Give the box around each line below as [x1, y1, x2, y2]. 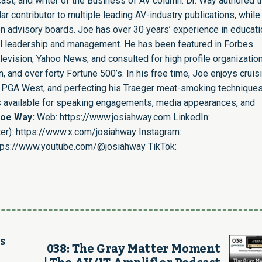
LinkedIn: [171, 111, 210, 123]
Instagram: [136, 126, 181, 137]
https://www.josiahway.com [60, 111, 171, 123]
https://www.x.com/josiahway [16, 126, 136, 137]
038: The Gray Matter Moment [46, 237, 220, 261]
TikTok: [146, 140, 177, 152]
